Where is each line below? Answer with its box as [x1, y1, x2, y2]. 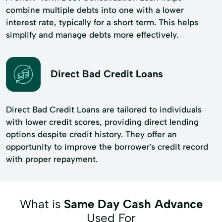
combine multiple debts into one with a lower [6, 4, 184, 15]
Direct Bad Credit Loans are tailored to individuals [6, 104, 202, 114]
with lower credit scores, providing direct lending [6, 116, 199, 127]
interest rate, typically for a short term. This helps [6, 17, 198, 27]
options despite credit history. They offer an [6, 129, 177, 139]
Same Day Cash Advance [63, 196, 203, 211]
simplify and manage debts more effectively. [6, 29, 178, 40]
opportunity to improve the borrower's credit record [6, 141, 208, 152]
